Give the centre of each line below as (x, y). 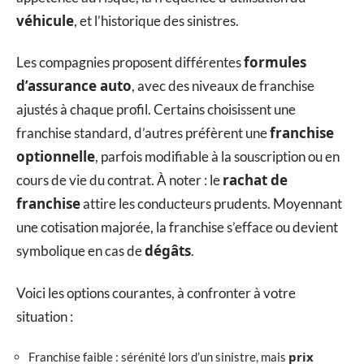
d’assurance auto (74, 86)
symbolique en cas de (80, 251)
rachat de (255, 180)
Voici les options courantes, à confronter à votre (156, 292)
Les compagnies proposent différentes (130, 63)
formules (275, 63)
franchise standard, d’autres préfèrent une (143, 133)
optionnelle (56, 157)
